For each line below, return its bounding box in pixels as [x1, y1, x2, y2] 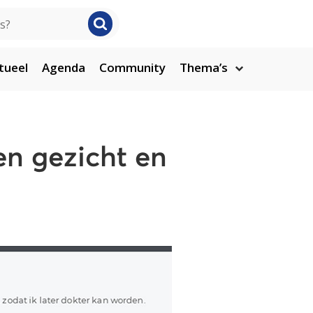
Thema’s [180, 59, 228, 75]
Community [99, 59, 166, 75]
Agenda [42, 59, 85, 75]
